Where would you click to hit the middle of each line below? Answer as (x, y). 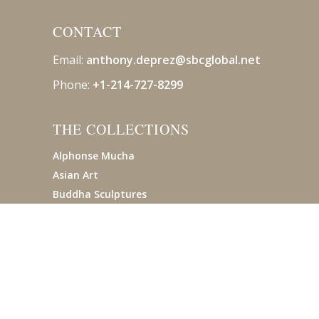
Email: (69, 60)
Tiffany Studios (91, 232)
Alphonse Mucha (94, 156)
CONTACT (87, 32)
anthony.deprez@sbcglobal (162, 60)
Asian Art (75, 175)
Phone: (73, 85)
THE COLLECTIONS (121, 129)
